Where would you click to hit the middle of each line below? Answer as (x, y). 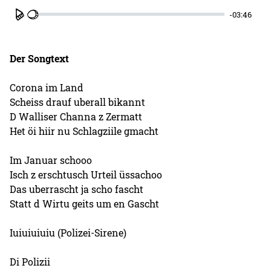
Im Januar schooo (51, 160)
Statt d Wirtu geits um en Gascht (85, 203)
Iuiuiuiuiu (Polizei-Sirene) (68, 232)
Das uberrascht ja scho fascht (77, 189)
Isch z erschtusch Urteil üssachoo (86, 174)
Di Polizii (30, 261)
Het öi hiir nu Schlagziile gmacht (84, 131)
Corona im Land (47, 87)
